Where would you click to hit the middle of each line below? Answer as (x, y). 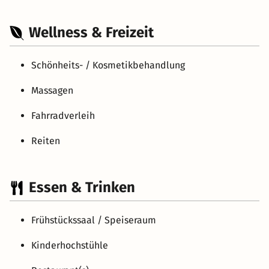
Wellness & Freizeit (91, 33)
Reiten (46, 141)
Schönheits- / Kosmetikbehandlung (108, 65)
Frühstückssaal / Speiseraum (94, 220)
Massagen (52, 91)
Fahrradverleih (63, 116)
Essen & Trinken (82, 188)
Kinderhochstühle (70, 246)
